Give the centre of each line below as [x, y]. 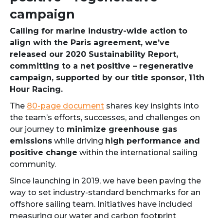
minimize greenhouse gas [122, 129]
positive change [44, 153]
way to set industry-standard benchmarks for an [105, 192]
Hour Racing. [36, 89]
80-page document [65, 106]
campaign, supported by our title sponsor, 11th [107, 78]
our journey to [38, 129]
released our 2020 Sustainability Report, [94, 54]
